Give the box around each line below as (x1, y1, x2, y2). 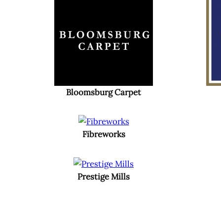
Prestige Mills (77, 171, 130, 183)
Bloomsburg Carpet (66, 86, 141, 98)
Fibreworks (82, 129, 125, 140)
